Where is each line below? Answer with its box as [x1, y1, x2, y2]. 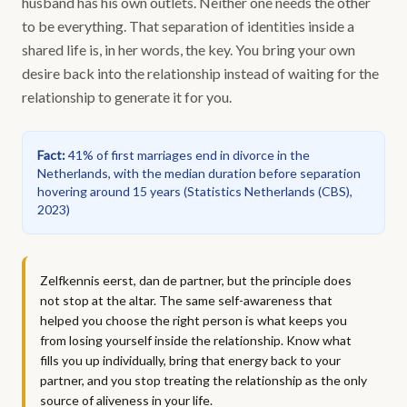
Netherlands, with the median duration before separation [37, 165, 361, 181]
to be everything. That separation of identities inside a [22, 17, 354, 35]
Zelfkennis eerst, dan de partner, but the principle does [40, 273, 352, 288]
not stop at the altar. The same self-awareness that [40, 293, 333, 308]
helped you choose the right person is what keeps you [40, 313, 347, 328]
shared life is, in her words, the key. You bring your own [22, 41, 355, 58]
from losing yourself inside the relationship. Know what [40, 333, 352, 348]
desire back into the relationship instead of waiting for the [22, 65, 379, 82]
